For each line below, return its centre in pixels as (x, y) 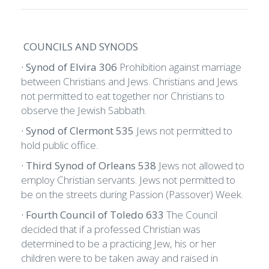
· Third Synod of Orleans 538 (90, 166)
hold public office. (61, 145)
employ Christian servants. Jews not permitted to (128, 180)
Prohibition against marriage (180, 67)
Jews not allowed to (201, 166)
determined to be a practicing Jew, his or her (119, 244)
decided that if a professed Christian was (111, 229)
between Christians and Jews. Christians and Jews (129, 82)
